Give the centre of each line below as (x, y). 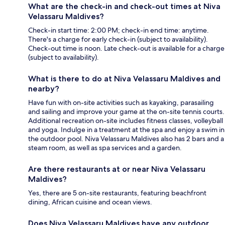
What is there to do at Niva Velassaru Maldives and (124, 78)
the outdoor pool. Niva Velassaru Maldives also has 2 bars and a (126, 138)
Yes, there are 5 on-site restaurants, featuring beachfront (117, 193)
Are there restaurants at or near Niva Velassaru (117, 169)
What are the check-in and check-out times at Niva (124, 6)
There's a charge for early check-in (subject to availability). (118, 39)
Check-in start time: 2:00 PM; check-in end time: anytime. (119, 30)
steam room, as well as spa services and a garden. (105, 147)
